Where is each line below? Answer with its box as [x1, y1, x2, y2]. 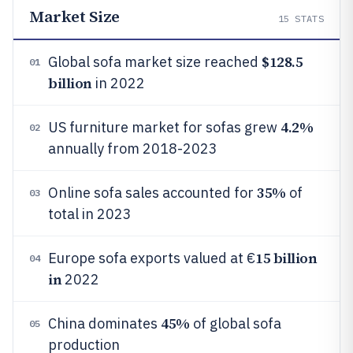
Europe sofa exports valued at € [48, 249, 255, 267]
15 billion [255, 248, 318, 268]
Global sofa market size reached [48, 53, 262, 71]
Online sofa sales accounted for [48, 184, 257, 202]
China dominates [48, 314, 161, 333]
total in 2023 [48, 205, 132, 223]
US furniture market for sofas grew [48, 118, 281, 136]
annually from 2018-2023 [48, 139, 217, 158]
